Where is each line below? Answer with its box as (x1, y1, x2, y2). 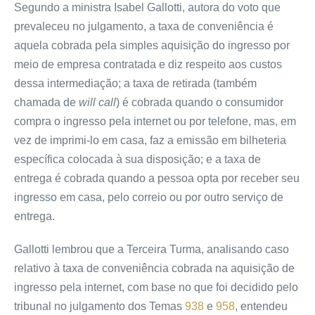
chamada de (14, 96, 79, 108)
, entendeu (235, 300, 288, 312)
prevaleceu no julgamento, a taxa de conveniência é (14, 20, 274, 32)
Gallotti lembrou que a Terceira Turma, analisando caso (14, 243, 289, 255)
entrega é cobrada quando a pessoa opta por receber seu (14, 172, 300, 184)
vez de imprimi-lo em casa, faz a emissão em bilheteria (14, 134, 286, 146)
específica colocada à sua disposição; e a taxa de (14, 153, 261, 165)
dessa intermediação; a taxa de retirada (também (14, 77, 257, 89)
